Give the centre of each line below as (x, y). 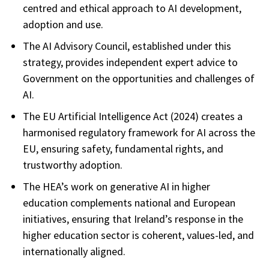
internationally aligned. (74, 252)
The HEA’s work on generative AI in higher (116, 187)
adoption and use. (63, 25)
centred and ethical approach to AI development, (132, 8)
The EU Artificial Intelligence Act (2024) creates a (133, 116)
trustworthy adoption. (73, 165)
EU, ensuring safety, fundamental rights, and (123, 149)
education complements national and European (129, 203)
